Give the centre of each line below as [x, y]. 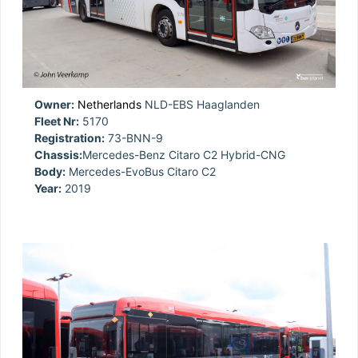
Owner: [54, 104]
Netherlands [109, 104]
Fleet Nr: [57, 121]
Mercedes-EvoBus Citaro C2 [141, 171]
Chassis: [58, 154]
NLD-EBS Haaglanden [201, 104]
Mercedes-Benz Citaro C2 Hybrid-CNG [184, 154]
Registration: [70, 137]
